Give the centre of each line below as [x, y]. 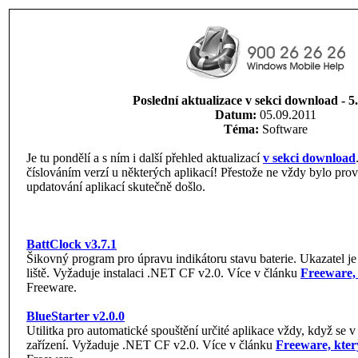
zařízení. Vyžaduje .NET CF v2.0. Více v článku [151, 345]
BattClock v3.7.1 [72, 244]
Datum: [235, 115]
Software [283, 129]
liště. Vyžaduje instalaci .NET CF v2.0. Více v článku [163, 273]
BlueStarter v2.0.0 [76, 316]
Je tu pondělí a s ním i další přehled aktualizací [145, 158]
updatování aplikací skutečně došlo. [116, 187]
